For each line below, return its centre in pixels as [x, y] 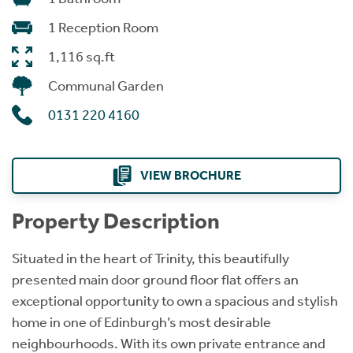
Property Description [116, 221]
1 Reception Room [103, 27]
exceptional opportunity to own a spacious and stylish [175, 301]
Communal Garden [106, 85]
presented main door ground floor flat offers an [155, 279]
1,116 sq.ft [82, 56]
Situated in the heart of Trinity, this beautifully [150, 258]
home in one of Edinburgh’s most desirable [141, 322]
